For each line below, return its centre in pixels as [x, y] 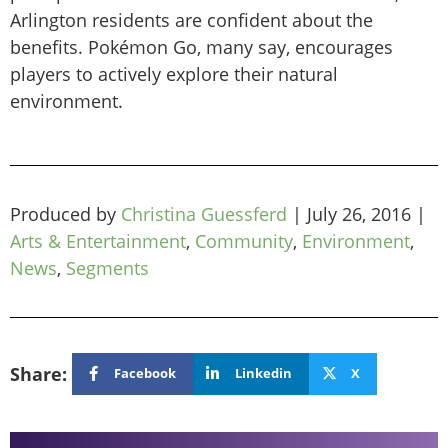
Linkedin [263, 373]
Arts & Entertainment [98, 240]
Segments [107, 267]
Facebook [145, 373]
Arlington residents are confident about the [191, 20]
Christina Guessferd [204, 213]
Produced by [65, 213]
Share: [41, 373]
